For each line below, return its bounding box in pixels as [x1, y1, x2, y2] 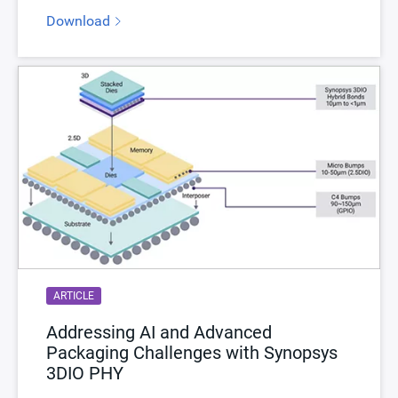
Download [46, 12, 114, 29]
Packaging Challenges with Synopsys [46, 342, 338, 364]
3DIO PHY [46, 362, 123, 385]
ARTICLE [53, 290, 94, 303]
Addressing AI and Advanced [46, 322, 272, 344]
